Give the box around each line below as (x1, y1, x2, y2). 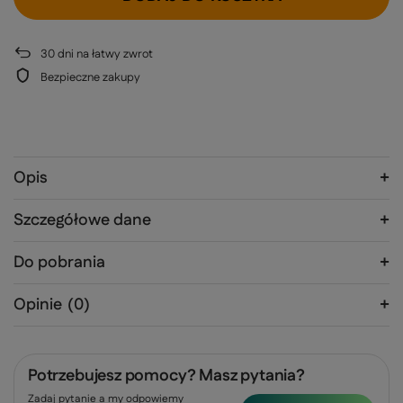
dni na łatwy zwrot (55, 46, 153, 63)
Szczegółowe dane (13, 208, 151, 232)
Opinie (13, 292, 62, 317)
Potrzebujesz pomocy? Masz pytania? (28, 364, 305, 389)
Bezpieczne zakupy (40, 69, 140, 86)
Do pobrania (13, 250, 105, 274)
